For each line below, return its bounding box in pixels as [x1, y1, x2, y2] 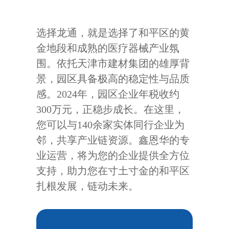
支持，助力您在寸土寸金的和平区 [36, 165, 190, 176]
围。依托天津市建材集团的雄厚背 [36, 58, 190, 69]
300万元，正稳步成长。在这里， [36, 104, 185, 115]
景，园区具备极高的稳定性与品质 [36, 73, 190, 84]
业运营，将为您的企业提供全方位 [36, 150, 190, 161]
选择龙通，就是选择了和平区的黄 [36, 27, 190, 38]
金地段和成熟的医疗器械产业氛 [36, 42, 180, 54]
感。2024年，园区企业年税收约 [36, 88, 180, 100]
